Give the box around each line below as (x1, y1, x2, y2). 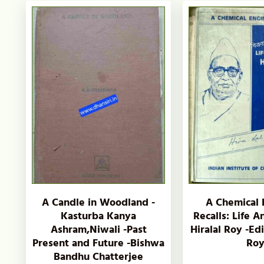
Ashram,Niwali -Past (50, 220, 147, 238)
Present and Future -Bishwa (32, 234, 165, 252)
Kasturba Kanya (61, 207, 137, 225)
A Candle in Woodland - (42, 193, 156, 211)
